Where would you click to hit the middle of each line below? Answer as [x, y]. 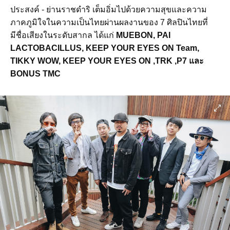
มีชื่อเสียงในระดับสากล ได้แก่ [63, 35]
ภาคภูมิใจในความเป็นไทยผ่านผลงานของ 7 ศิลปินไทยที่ [109, 23]
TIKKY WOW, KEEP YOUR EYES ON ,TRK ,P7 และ [107, 61]
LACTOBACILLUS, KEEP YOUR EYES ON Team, [105, 48]
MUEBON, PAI [143, 35]
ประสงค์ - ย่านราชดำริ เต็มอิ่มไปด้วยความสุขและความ [109, 10]
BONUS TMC [36, 74]
